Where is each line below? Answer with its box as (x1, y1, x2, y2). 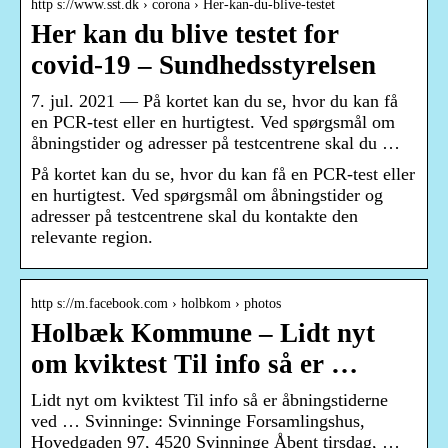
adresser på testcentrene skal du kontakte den (31, 206, 358, 227)
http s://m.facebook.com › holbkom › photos (31, 296, 281, 312)
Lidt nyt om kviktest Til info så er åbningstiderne (31, 390, 388, 411)
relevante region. (31, 227, 153, 248)
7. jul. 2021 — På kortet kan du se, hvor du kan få (31, 91, 398, 112)
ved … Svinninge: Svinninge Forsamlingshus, (31, 411, 365, 432)
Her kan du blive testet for (31, 19, 339, 50)
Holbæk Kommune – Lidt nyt (31, 318, 375, 349)
